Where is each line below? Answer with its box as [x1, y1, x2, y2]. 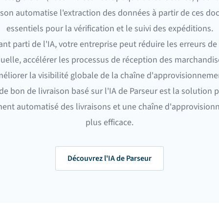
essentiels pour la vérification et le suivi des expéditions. [6, 22, 213, 35]
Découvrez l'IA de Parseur [67, 153, 152, 164]
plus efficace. [86, 116, 133, 129]
